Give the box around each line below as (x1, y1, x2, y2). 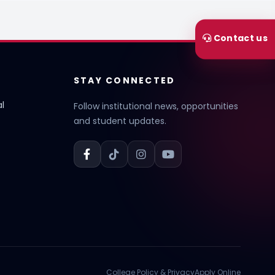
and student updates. (73, 115, 166, 127)
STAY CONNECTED (73, 74, 176, 87)
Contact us (256, 31, 268, 44)
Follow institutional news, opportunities (73, 100, 238, 112)
